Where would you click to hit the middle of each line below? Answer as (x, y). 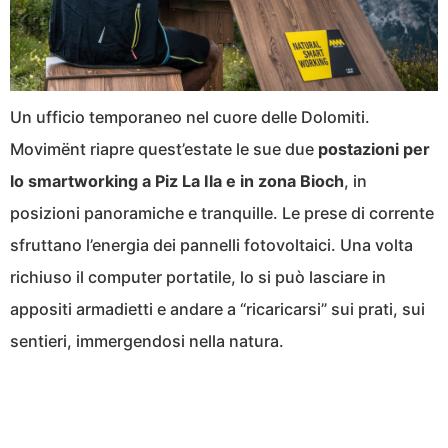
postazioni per (374, 148)
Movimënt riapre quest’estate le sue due (164, 148)
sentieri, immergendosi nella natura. (147, 340)
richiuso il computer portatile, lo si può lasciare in (198, 276)
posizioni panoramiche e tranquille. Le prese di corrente (222, 212)
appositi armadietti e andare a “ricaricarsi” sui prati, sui (217, 308)
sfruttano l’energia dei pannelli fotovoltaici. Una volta (211, 244)
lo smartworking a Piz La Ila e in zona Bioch (177, 180)
